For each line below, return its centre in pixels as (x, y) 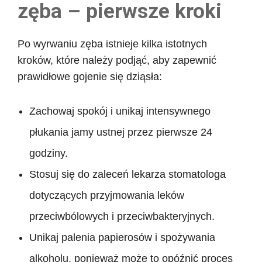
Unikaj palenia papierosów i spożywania (122, 237)
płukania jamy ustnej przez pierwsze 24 (121, 132)
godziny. (49, 153)
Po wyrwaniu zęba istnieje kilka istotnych (112, 44)
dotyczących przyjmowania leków (107, 195)
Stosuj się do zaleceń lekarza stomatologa (127, 174)
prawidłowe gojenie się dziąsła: (90, 76)
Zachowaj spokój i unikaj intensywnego (120, 111)
